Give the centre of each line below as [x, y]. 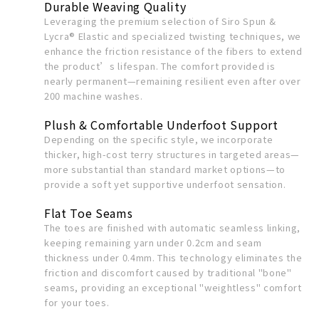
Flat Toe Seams [89, 213]
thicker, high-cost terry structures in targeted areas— [172, 154]
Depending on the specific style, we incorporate [159, 139]
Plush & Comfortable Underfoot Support [161, 125]
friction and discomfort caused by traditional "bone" [168, 272]
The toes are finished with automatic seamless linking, [172, 228]
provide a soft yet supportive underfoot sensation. [165, 184]
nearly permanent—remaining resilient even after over [173, 81]
